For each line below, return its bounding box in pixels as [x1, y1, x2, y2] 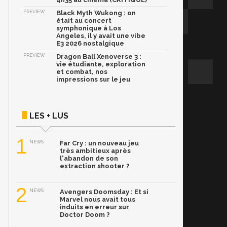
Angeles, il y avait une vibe [56, 32, 145, 40]
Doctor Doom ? [60, 211, 110, 218]
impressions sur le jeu [56, 75, 130, 83]
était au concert [56, 17, 111, 24]
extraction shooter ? [60, 162, 130, 170]
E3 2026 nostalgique [56, 40, 124, 47]
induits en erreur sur [60, 203, 129, 211]
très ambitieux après [60, 147, 131, 155]
